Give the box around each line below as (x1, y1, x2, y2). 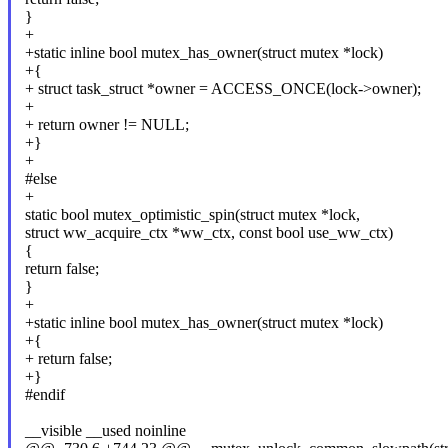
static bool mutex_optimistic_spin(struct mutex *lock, (24, 206, 360, 224)
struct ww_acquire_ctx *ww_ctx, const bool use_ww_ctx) (24, 224, 393, 242)
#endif (24, 386, 65, 404)
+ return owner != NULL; (24, 116, 189, 134)
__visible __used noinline (24, 422, 186, 440)
